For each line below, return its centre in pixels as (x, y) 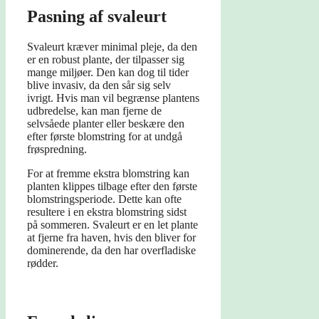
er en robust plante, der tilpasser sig (106, 60)
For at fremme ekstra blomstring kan (108, 174)
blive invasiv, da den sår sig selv (99, 85)
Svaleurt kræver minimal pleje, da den (112, 47)
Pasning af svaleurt (97, 17)
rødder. (43, 263)
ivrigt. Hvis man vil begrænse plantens (113, 98)
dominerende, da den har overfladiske (111, 251)
